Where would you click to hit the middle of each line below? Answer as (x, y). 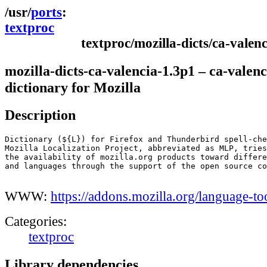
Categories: (36, 222)
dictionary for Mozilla (73, 87)
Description (40, 115)
